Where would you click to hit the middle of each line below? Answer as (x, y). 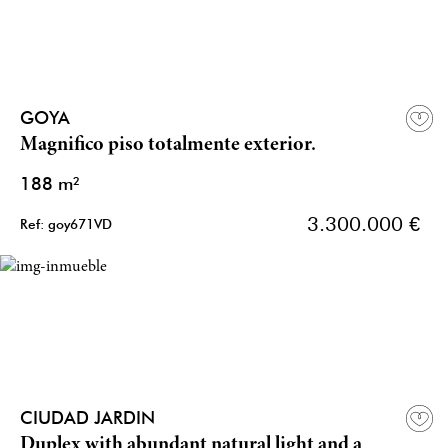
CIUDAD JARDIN (93, 418)
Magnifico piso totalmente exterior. (168, 146)
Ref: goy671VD (66, 224)
